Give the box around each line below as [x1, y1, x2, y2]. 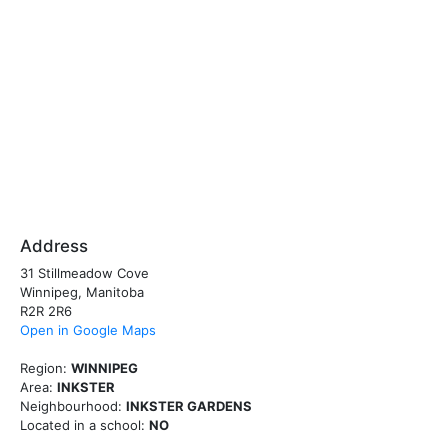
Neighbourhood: [20, 398, 122, 414]
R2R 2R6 [20, 303, 72, 319]
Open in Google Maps [20, 322, 156, 338]
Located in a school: [20, 417, 145, 433]
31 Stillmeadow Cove [20, 265, 149, 281]
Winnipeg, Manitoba [20, 284, 144, 300]
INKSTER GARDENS [126, 398, 252, 414]
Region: [20, 360, 67, 376]
